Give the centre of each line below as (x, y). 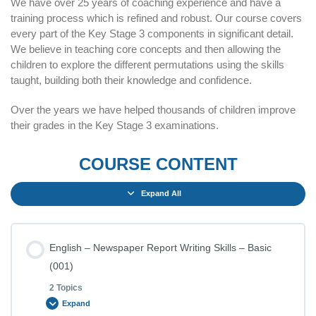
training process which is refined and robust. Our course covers (156, 18)
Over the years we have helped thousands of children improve (153, 109)
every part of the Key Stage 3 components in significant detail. (152, 33)
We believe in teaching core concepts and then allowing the (146, 49)
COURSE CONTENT (158, 164)
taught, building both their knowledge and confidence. (131, 80)
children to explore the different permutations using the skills (147, 64)
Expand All (161, 194)
